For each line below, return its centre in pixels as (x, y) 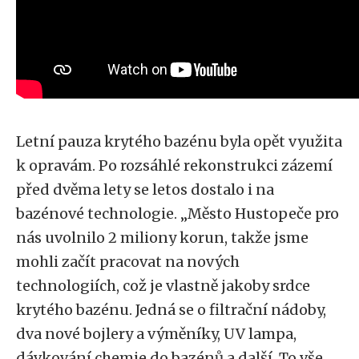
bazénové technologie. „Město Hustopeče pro (177, 214)
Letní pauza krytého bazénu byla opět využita (179, 141)
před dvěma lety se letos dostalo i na (145, 190)
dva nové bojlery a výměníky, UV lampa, (156, 334)
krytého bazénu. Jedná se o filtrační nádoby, (171, 310)
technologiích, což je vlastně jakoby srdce (163, 286)
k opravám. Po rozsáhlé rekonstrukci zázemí (174, 165)
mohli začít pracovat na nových (128, 262)
